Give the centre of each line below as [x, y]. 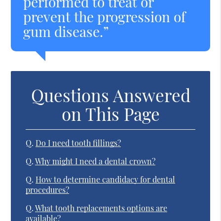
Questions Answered [110, 95]
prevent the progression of [105, 16]
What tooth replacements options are [101, 208]
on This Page [110, 113]
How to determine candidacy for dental [106, 179]
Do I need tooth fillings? [78, 143]
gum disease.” [66, 31]
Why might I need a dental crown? [95, 161]
